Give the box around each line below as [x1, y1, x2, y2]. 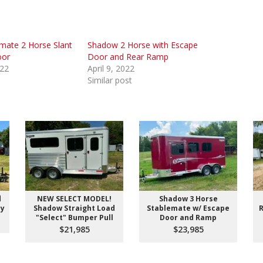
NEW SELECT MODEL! [37, 194, 112, 204]
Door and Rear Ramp [87, 51, 168, 63]
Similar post [87, 75, 132, 86]
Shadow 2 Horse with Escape [87, 39, 198, 51]
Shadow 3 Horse [159, 194, 218, 204]
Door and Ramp [160, 213, 217, 223]
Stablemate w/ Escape [147, 203, 230, 214]
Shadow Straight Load [33, 203, 115, 214]
